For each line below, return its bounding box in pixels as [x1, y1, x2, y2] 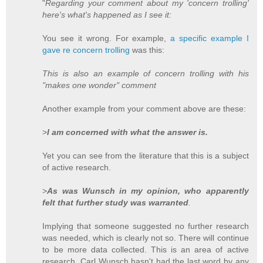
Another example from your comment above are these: [42, 104, 247, 114]
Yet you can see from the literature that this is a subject [42, 151, 249, 161]
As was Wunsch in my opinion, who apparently [47, 186, 249, 196]
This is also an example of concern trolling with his [42, 69, 249, 79]
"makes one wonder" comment [42, 80, 157, 90]
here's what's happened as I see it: [42, 10, 172, 20]
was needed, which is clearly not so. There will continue [42, 233, 249, 243]
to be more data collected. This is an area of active [42, 245, 249, 255]
